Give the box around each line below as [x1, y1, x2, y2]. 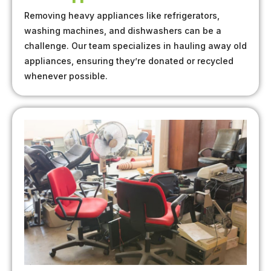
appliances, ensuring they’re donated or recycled [24, 56, 233, 67]
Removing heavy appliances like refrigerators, [24, 10, 220, 21]
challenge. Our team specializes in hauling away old [24, 41, 247, 51]
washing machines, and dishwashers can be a [24, 25, 221, 36]
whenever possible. [24, 71, 108, 82]
